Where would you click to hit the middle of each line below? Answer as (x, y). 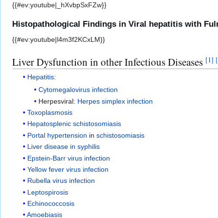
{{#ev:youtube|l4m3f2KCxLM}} (59, 39)
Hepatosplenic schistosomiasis (74, 124)
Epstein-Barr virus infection (69, 158)
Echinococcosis (51, 204)
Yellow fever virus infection (68, 169)
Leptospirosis (48, 192)
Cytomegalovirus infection (78, 90)
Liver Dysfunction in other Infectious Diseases (109, 62)
